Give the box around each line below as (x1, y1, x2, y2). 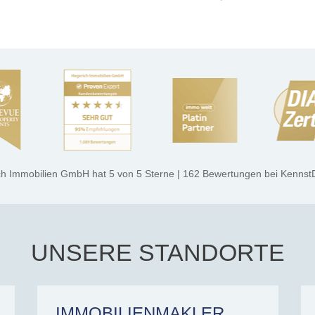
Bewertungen (199, 167, 262, 179)
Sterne (141, 167, 177, 179)
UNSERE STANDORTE (30, 238, 285, 266)
